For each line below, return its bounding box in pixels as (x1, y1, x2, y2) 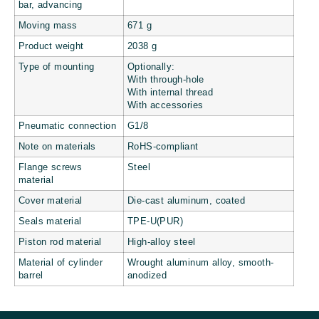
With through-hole (127, 75, 204, 85)
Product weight (19, 41, 84, 52)
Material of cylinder (19, 258, 103, 268)
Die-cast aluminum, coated (127, 196, 245, 206)
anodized (127, 271, 167, 281)
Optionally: (127, 62, 175, 73)
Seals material (19, 216, 82, 227)
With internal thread (127, 88, 213, 98)
